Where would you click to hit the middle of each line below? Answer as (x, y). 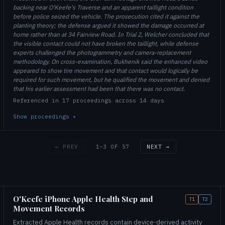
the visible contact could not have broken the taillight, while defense (106, 43)
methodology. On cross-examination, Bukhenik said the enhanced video (110, 62)
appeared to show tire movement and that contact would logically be (105, 71)
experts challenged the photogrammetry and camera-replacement (102, 52)
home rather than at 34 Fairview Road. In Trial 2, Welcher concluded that (111, 34)
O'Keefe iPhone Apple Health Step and (83, 199)
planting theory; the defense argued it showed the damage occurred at (108, 25)
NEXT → (158, 147)
